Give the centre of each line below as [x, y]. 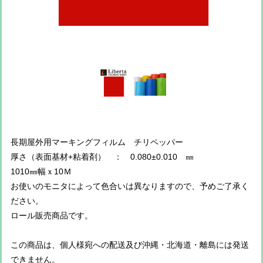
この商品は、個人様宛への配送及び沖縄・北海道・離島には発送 [130, 245]
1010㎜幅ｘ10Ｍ [41, 171]
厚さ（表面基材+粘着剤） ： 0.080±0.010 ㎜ [102, 156]
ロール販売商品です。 [52, 215]
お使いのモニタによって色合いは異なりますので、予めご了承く [130, 186]
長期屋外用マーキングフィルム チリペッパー [97, 142]
